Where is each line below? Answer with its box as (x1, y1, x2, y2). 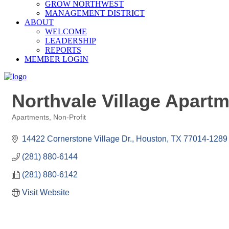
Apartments (12, 113, 49, 121)
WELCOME (45, 27, 87, 36)
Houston (136, 134, 167, 143)
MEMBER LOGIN (25, 55, 88, 63)
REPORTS (45, 45, 81, 54)
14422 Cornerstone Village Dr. (22, 134, 132, 143)
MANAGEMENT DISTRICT (45, 9, 145, 17)
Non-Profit (53, 113, 86, 121)
